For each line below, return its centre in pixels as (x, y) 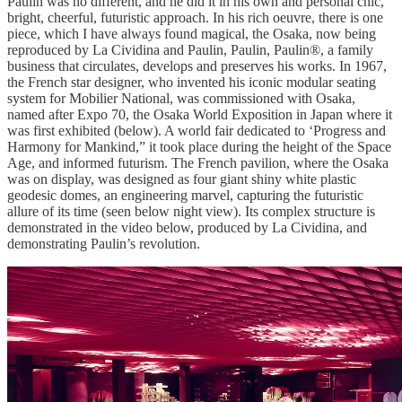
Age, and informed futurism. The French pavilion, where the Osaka (198, 163)
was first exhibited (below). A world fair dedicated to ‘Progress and (197, 131)
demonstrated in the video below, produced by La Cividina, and (187, 228)
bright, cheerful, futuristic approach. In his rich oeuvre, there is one (195, 18)
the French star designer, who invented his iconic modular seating (192, 83)
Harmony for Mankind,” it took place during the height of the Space (199, 147)
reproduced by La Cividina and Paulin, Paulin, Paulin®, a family (190, 50)
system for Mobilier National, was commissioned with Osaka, (181, 99)
